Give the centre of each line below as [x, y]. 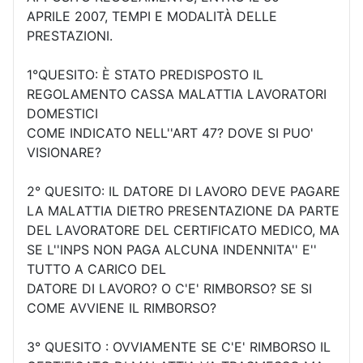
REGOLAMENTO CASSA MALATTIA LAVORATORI [177, 94]
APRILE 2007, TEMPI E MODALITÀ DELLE [152, 16]
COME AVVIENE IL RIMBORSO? [122, 307]
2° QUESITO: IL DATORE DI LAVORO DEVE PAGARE [184, 191]
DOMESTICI [62, 113]
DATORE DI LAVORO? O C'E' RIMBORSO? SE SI [169, 288]
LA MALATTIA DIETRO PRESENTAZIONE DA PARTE [183, 210]
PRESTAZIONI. [70, 35]
